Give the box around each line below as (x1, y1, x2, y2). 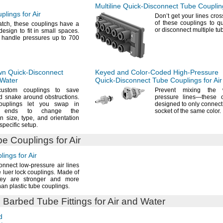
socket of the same (155, 108, 207, 114)
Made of (55, 169, 80, 176)
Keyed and (95, 68, 131, 76)
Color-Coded (131, 68, 171, 76)
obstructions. (45, 94, 79, 101)
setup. (21, 121, 38, 128)
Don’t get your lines (155, 12, 211, 19)
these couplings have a (11, 20, 80, 27)
